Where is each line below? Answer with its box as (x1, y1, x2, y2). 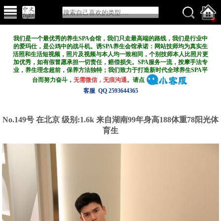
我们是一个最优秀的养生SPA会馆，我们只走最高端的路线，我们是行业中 (13, 35, 208, 42)
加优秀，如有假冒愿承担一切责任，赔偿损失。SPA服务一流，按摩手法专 (13, 59, 208, 66)
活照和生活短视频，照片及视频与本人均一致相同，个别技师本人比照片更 (13, 51, 208, 58)
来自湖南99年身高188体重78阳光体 (96, 115, 219, 124)
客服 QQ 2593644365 (83, 87, 138, 94)
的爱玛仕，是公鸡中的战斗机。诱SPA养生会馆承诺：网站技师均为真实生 (13, 43, 208, 50)
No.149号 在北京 (2, 115, 62, 124)
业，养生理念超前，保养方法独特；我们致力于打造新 (13, 67, 155, 74)
